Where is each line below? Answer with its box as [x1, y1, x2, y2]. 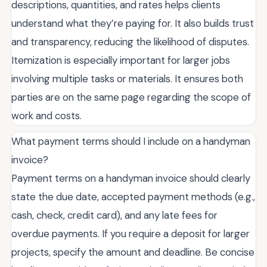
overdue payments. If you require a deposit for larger [11, 227, 250, 241]
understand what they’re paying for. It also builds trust [11, 17, 254, 30]
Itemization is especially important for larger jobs [11, 54, 230, 67]
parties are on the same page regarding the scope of [11, 91, 251, 104]
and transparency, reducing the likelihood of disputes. [11, 35, 249, 49]
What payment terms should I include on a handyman [11, 135, 250, 148]
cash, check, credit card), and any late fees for [11, 209, 218, 222]
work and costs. [11, 109, 82, 123]
